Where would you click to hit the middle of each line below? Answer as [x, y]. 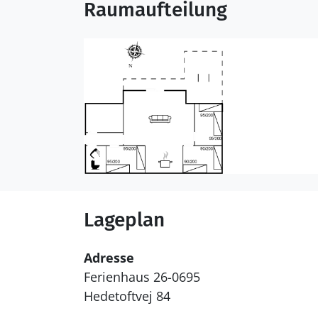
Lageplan [124, 220]
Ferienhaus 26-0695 [142, 277]
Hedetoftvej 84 [127, 296]
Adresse [109, 258]
